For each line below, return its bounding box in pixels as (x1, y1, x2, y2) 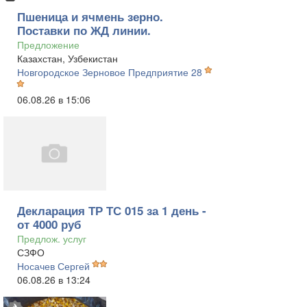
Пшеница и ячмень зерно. (17, 8, 163, 25)
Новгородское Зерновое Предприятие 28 (17, 65, 202, 79)
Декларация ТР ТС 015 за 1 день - (17, 202, 206, 219)
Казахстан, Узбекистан (17, 51, 118, 65)
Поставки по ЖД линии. (17, 22, 151, 38)
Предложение (17, 38, 79, 51)
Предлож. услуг (17, 232, 86, 245)
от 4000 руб (17, 216, 82, 232)
